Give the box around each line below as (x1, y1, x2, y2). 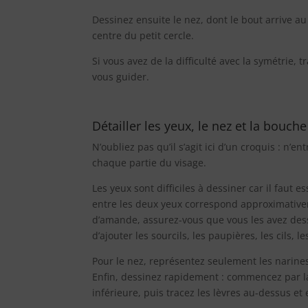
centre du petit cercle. (92, 29, 195, 43)
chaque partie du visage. (92, 156, 207, 170)
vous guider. (92, 70, 150, 84)
